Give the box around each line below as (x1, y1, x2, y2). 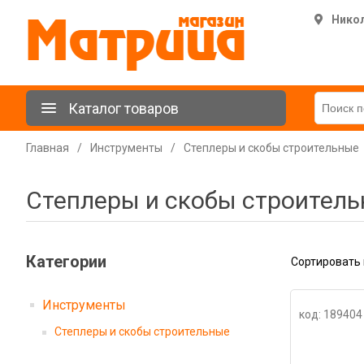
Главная (26, 141, 69, 154)
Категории (26, 252, 106, 271)
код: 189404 (298, 308, 362, 321)
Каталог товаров (68, 99, 179, 117)
